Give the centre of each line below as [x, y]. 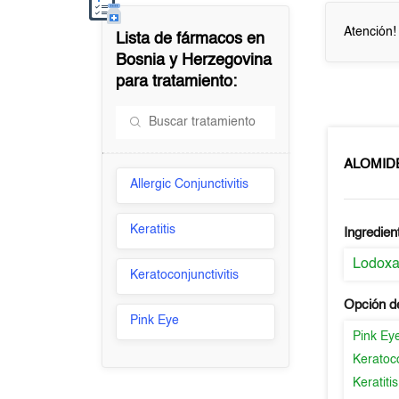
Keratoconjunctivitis [185, 275]
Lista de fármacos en [191, 39]
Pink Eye [155, 321]
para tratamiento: [177, 82]
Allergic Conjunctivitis [190, 184]
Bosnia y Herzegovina [194, 61]
